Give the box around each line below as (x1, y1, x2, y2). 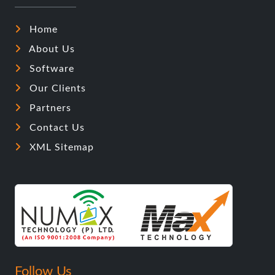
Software (26, 64, 74, 74)
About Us (26, 44, 75, 55)
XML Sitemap (26, 142, 94, 153)
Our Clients (26, 83, 86, 94)
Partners (26, 103, 71, 114)
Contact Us (26, 123, 85, 133)
